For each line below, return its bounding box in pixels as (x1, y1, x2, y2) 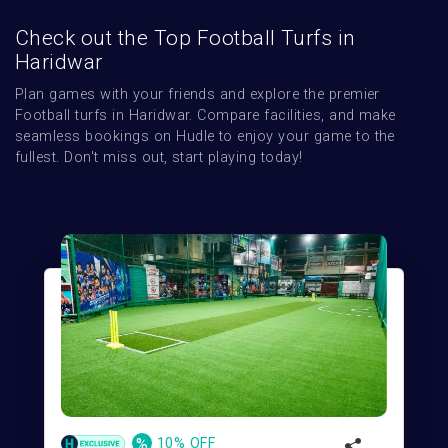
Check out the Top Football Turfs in (15, 26, 356, 51)
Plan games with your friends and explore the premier (15, 86, 380, 104)
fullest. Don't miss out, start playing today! (15, 149, 303, 167)
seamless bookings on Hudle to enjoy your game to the (15, 128, 395, 146)
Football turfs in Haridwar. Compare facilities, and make (15, 107, 396, 125)
